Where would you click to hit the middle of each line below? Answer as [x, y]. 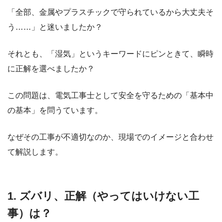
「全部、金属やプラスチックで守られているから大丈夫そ [111, 12]
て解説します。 [35, 152]
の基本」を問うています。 [55, 111]
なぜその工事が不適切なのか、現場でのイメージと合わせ [111, 137]
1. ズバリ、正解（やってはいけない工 [103, 196]
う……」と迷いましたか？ [55, 27]
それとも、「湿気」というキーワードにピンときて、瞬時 [111, 54]
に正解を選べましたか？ [51, 69]
